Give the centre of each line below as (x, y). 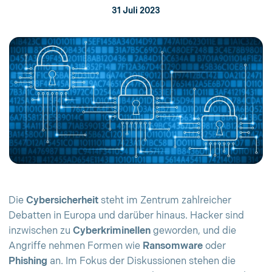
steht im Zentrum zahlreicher (165, 201)
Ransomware (173, 246)
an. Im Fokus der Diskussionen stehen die (141, 261)
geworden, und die (193, 231)
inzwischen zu (41, 231)
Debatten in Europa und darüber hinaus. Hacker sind (126, 216)
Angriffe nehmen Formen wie (76, 246)
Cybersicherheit (62, 201)
